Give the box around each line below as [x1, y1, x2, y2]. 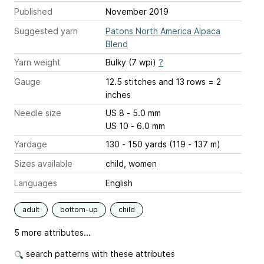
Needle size [14, 108, 61, 118]
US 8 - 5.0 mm [127, 108, 161, 118]
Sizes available [14, 159, 72, 169]
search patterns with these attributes [24, 249, 175, 259]
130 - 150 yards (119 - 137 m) [105, 139, 220, 149]
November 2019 [105, 6, 169, 16]
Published [14, 6, 52, 16]
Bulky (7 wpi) [105, 57, 159, 67]
